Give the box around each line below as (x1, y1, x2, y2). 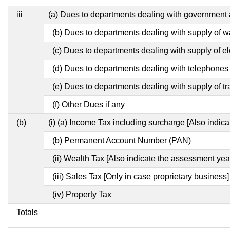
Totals (16, 207, 38, 217)
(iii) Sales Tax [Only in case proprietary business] (52, 171, 229, 181)
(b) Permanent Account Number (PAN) (52, 136, 191, 145)
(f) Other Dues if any (52, 100, 125, 109)
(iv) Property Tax (52, 189, 111, 199)
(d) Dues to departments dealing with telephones (52, 64, 228, 73)
